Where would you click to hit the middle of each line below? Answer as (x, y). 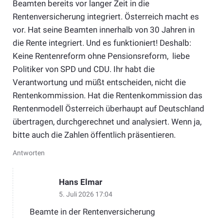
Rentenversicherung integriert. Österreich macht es (106, 16)
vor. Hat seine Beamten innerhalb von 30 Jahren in (103, 29)
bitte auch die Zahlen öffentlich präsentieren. (94, 135)
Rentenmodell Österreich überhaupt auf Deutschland (108, 108)
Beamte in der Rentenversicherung (92, 212)
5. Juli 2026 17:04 (85, 194)
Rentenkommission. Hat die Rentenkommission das (107, 95)
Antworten (28, 153)
